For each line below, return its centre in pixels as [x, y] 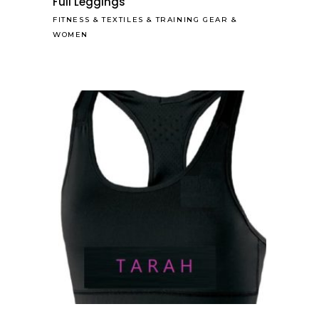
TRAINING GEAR [192, 20]
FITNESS [72, 20]
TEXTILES [123, 20]
